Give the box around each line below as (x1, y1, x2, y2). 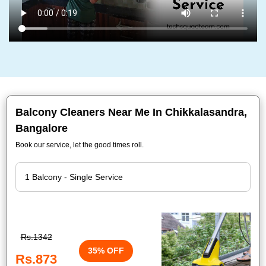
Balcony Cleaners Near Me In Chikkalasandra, (15, 106, 247, 118)
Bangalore (15, 122, 68, 134)
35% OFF (88, 245, 124, 255)
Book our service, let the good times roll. (15, 141, 144, 149)
